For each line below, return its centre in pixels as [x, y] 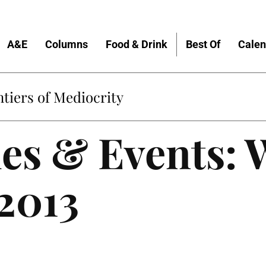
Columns [66, 44]
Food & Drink [137, 44]
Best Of [203, 44]
